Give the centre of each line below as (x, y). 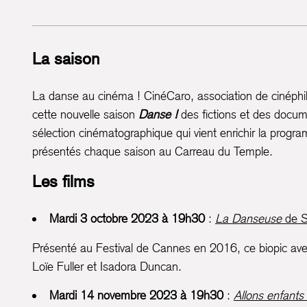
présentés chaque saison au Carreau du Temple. (152, 151)
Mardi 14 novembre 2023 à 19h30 (136, 295)
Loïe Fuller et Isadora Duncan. (107, 267)
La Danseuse (248, 219)
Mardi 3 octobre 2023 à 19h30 (127, 219)
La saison (66, 59)
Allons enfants (269, 295)
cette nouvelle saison (85, 114)
